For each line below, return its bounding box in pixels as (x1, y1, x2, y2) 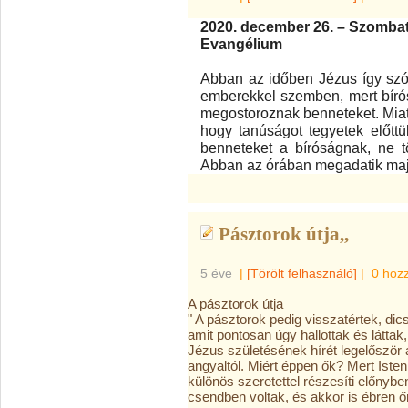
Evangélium (200, 36, 282, 52)
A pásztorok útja (188, 296, 283, 311)
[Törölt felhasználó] (247, 266, 357, 280)
